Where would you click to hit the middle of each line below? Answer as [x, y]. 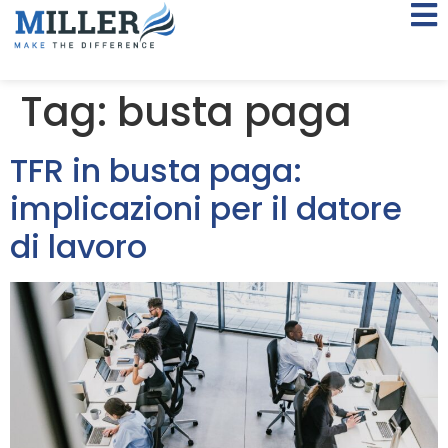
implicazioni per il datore [206, 208]
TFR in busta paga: [156, 170]
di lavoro [78, 246]
